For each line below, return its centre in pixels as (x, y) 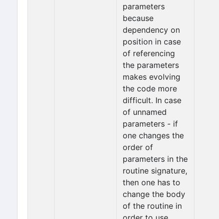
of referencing (149, 53)
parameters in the (155, 159)
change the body (154, 194)
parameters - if (150, 124)
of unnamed (145, 112)
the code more (150, 88)
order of (138, 147)
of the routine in (152, 206)
